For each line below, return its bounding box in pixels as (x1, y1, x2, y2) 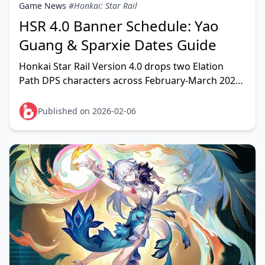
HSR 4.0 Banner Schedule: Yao (19, 16, 219, 35)
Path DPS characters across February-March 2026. (19, 74, 243, 87)
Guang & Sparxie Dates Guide (19, 35, 216, 54)
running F (19, 102, 62, 115)
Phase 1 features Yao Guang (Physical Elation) (19, 88, 222, 101)
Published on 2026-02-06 (38, 105, 136, 117)
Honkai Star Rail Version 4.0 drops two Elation (19, 60, 224, 73)
